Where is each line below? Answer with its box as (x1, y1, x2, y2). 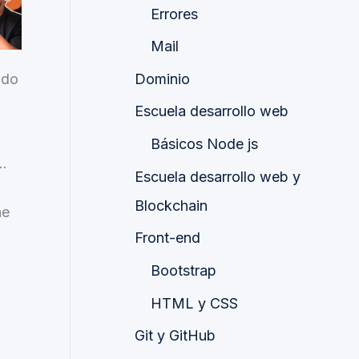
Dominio (135, 70, 190, 87)
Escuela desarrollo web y (135, 167, 301, 185)
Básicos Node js (151, 135, 258, 153)
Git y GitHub (135, 327, 216, 345)
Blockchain (135, 196, 208, 214)
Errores (151, 5, 198, 22)
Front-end (135, 229, 200, 247)
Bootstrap (151, 262, 216, 280)
